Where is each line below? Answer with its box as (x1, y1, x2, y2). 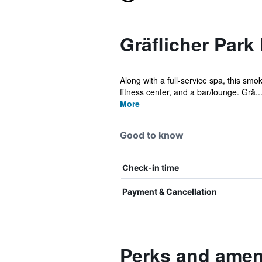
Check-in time (122, 163, 179, 173)
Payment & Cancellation (122, 187, 217, 196)
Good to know (119, 129, 184, 141)
